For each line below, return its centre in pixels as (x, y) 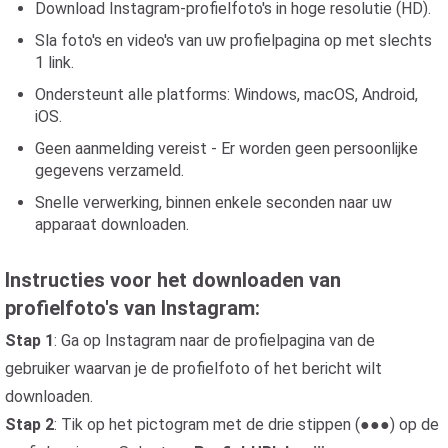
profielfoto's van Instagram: (132, 308)
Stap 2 (29, 424)
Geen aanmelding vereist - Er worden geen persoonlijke (226, 148)
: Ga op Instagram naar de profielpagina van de (214, 340)
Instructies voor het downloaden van (173, 280)
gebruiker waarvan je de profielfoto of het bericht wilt (193, 368)
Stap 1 (29, 340)
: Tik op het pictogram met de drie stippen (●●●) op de (246, 424)
